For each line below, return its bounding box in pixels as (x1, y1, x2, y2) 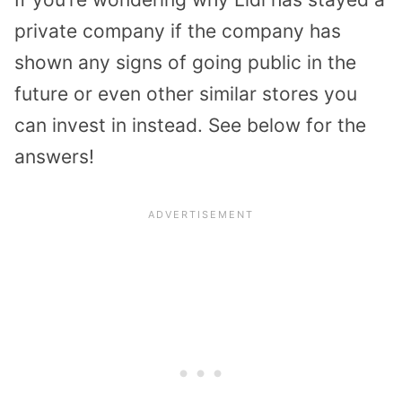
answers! (14, 144, 94, 168)
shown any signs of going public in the (14, 50, 356, 74)
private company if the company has (14, 19, 341, 42)
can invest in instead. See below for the (14, 113, 366, 136)
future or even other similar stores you (14, 82, 357, 105)
